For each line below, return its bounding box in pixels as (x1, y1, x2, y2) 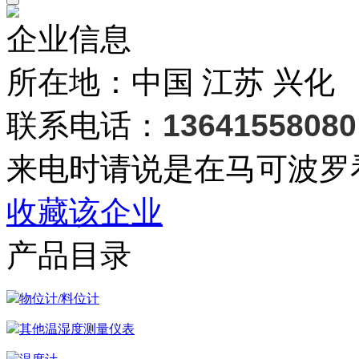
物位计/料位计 (19, 292, 99, 305)
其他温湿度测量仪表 (19, 322, 135, 336)
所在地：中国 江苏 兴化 (6, 65, 335, 99)
